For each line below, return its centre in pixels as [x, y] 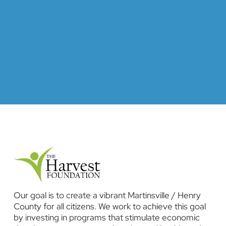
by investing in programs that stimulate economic [106, 218]
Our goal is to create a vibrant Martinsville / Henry [107, 195]
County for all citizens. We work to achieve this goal [109, 207]
